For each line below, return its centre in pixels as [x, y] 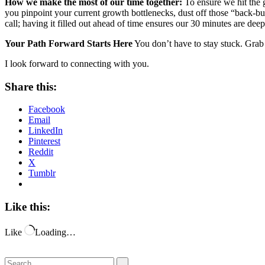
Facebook [47, 109]
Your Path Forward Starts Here [69, 43]
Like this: [28, 206]
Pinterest [44, 141]
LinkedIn [46, 131]
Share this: [31, 86]
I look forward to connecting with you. [77, 63]
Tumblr [42, 173]
